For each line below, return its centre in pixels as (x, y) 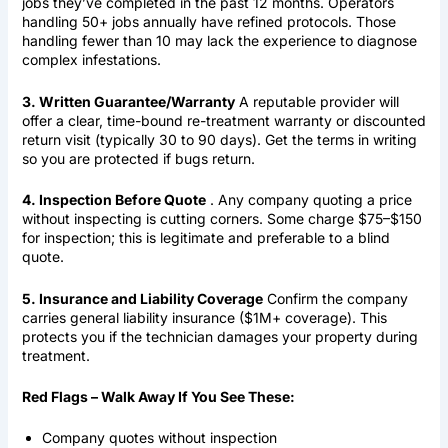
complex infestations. (91, 60)
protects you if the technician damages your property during (219, 336)
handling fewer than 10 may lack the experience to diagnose (219, 41)
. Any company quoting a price (308, 200)
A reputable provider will (316, 101)
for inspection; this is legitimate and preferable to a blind (205, 238)
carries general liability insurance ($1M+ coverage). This (204, 317)
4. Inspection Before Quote (113, 200)
